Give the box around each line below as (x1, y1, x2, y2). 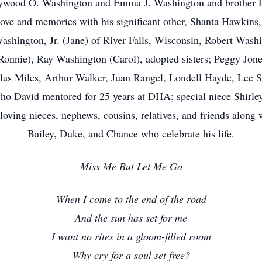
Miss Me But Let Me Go (80, 159, 182, 173)
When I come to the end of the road (56, 192, 206, 206)
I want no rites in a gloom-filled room (51, 229, 211, 243)
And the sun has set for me (75, 211, 187, 225)
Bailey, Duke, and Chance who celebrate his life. (27, 126, 235, 140)
